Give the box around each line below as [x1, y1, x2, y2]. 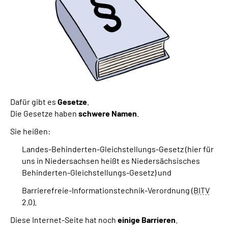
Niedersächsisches [131, 155, 200, 165]
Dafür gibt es [10, 96, 58, 106]
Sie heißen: [10, 126, 50, 136]
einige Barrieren [118, 214, 176, 224]
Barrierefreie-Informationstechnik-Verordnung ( [22, 185, 193, 195]
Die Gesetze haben [10, 108, 78, 118]
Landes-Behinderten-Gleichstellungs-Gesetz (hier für [22, 144, 214, 154]
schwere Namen [78, 108, 137, 118]
